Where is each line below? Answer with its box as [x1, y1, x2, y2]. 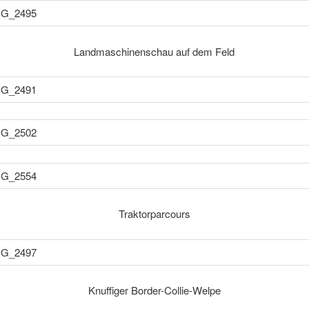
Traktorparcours [118, 206, 190, 221]
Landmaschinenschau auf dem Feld [74, 43, 235, 59]
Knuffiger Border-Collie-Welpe [88, 282, 221, 297]
